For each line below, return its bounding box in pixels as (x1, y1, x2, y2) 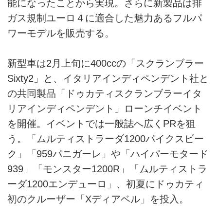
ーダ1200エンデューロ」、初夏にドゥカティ (7, 178, 204, 189)
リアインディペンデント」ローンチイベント (7, 103, 202, 114)
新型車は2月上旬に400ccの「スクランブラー (7, 57, 204, 69)
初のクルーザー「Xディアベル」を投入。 (7, 193, 189, 204)
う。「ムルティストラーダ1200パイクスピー (7, 133, 204, 144)
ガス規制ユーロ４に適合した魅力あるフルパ (7, 12, 202, 23)
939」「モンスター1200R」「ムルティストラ (7, 163, 207, 174)
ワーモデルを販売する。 (7, 27, 114, 38)
